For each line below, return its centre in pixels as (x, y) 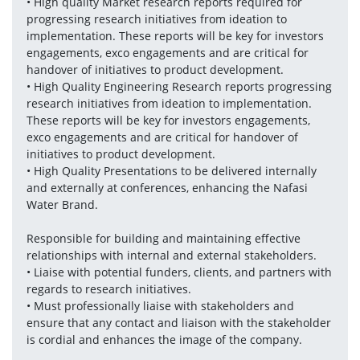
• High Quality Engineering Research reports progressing (179, 86)
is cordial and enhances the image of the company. (164, 340)
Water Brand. (63, 205)
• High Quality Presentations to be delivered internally (171, 171)
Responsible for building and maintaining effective (163, 238)
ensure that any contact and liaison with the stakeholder (178, 323)
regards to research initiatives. (108, 289)
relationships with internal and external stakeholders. (171, 255)
